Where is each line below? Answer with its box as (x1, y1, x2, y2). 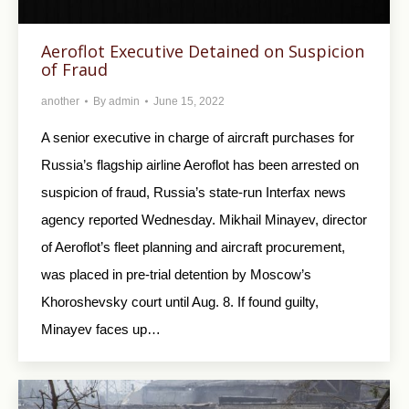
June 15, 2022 (153, 95, 225, 109)
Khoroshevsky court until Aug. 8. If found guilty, (41, 294, 319, 310)
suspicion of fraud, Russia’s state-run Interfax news (41, 184, 346, 201)
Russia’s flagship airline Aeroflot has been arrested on (41, 157, 359, 173)
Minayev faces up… (41, 321, 161, 338)
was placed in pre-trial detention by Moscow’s (41, 267, 311, 283)
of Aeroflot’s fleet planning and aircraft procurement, (41, 239, 345, 256)
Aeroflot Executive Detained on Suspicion (41, 40, 364, 63)
